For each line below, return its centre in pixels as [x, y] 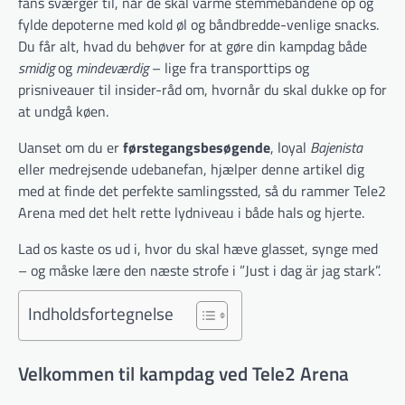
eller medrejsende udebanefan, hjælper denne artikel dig [191, 169]
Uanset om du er [71, 147]
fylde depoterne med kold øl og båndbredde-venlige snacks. [198, 24]
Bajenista [336, 147]
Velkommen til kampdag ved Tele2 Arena [184, 373]
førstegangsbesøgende [197, 147]
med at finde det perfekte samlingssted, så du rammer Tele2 [202, 191]
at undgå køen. [63, 111]
